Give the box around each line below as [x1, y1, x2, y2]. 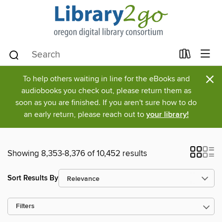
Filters [16, 202, 35, 211]
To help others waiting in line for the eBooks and [22, 74, 190, 84]
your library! [146, 110, 189, 120]
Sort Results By [7, 173, 58, 183]
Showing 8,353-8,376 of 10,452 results [7, 148, 147, 159]
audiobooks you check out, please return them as [21, 86, 191, 96]
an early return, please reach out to [23, 110, 146, 119]
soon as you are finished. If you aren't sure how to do [15, 98, 197, 108]
